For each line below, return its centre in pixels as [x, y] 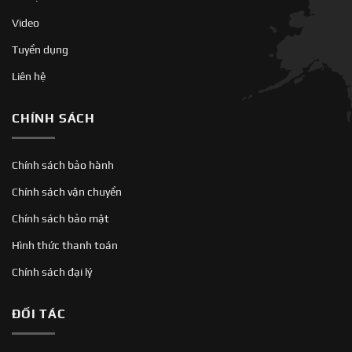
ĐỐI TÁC [39, 314]
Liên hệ [29, 77]
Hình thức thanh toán [65, 245]
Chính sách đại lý [52, 272]
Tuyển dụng [40, 50]
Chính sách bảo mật [60, 218]
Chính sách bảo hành [63, 165]
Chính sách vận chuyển [67, 192]
